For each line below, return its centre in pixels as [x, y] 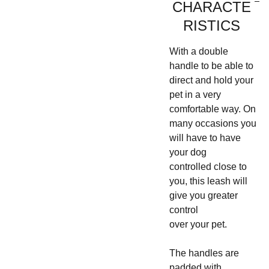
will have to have [205, 138]
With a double [198, 51]
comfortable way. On [212, 109]
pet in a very [195, 95]
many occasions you [213, 123]
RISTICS [212, 26]
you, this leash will [208, 181]
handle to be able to [211, 66]
